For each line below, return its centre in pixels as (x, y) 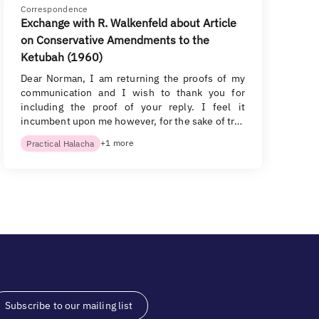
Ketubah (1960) (62, 57)
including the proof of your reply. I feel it (133, 107)
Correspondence (54, 9)
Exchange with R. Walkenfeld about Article (129, 23)
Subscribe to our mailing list (69, 305)
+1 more (117, 143)
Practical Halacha (61, 143)
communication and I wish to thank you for (133, 93)
